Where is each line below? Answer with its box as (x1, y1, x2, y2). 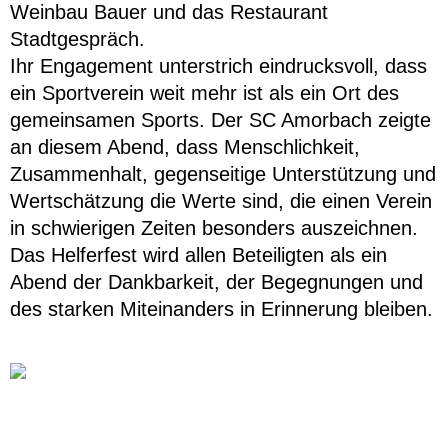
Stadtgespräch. (10, 28, 145, 51)
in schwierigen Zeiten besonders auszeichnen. (10, 217, 418, 240)
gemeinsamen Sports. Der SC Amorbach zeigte (10, 109, 431, 132)
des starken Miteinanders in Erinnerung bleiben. (10, 298, 433, 321)
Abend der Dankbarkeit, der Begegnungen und (10, 271, 423, 294)
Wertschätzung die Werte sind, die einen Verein (10, 190, 432, 213)
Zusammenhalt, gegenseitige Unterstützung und (10, 163, 436, 186)
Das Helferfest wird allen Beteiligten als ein (10, 244, 387, 267)
